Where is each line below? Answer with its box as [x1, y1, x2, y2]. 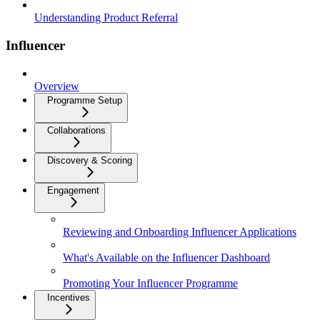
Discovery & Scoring [47, 154, 132, 166]
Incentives [47, 291, 90, 303]
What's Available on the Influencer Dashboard [63, 251, 270, 264]
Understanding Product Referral [34, 11, 178, 24]
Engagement [47, 184, 99, 196]
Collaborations [47, 124, 106, 136]
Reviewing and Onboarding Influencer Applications [63, 225, 296, 238]
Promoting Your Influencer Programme [63, 276, 238, 289]
